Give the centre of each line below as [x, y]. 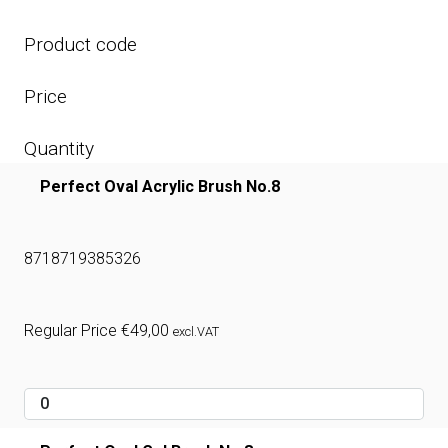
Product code [80, 45]
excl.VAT [196, 332]
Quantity [59, 149]
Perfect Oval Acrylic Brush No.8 [160, 187]
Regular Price [72, 331]
